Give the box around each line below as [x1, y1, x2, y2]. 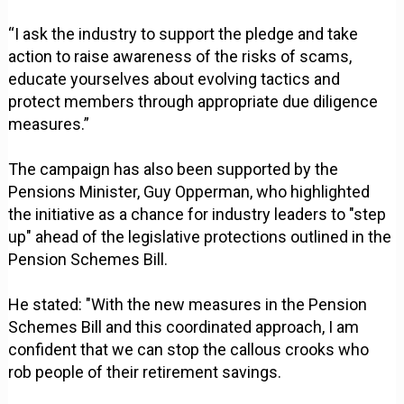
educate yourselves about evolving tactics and [8, 69, 341, 89]
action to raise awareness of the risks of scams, [8, 47, 353, 67]
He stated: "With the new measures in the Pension [8, 295, 368, 315]
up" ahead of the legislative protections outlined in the [8, 227, 392, 247]
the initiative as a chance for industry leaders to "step [8, 205, 387, 225]
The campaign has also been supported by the [8, 160, 339, 179]
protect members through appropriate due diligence [8, 92, 379, 112]
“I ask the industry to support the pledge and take [8, 24, 359, 44]
